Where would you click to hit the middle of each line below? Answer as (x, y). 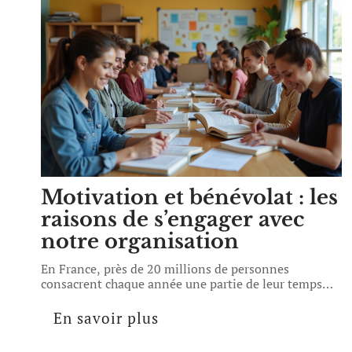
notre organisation (140, 241)
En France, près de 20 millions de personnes (165, 269)
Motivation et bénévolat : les (189, 197)
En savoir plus (106, 318)
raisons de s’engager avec (172, 219)
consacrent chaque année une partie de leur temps (181, 284)
